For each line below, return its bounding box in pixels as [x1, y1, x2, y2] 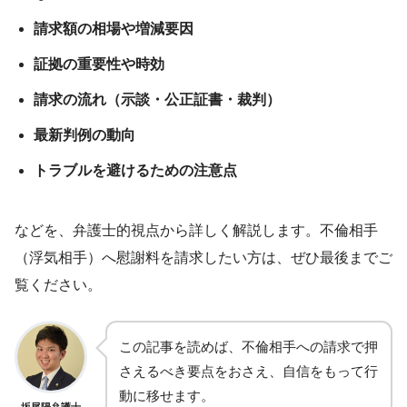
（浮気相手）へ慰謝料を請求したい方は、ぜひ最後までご [15, 249, 392, 265]
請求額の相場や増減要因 [33, 20, 194, 36]
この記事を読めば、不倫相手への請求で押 [119, 338, 378, 354]
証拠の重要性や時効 [33, 55, 164, 72]
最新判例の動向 [33, 126, 135, 143]
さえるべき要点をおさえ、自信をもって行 [119, 362, 378, 379]
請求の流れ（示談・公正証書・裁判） [33, 91, 281, 107]
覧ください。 [15, 276, 102, 293]
